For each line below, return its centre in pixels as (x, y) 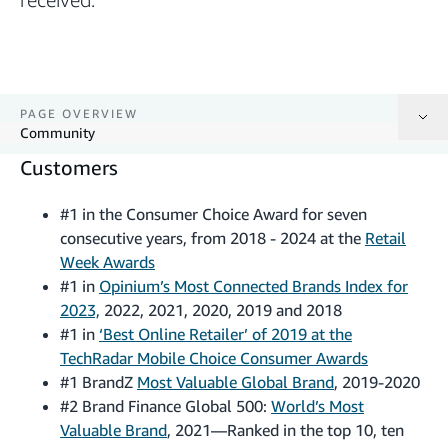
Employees (49, 228)
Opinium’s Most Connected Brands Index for (253, 285)
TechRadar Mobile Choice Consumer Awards (214, 357)
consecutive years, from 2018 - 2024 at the (212, 237)
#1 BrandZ (98, 381)
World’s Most (317, 405)
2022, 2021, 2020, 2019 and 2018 (221, 309)
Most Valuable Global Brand (235, 381)
